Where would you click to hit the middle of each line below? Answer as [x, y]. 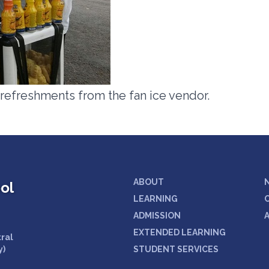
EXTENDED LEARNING [179, 232]
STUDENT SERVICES [176, 249]
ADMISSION [157, 216]
